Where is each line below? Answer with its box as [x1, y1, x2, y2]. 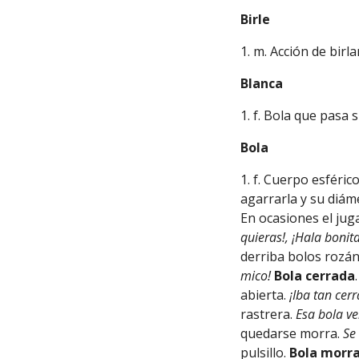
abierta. [240, 286, 290, 304]
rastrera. [240, 305, 296, 323]
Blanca [240, 75, 284, 92]
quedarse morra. [240, 325, 344, 342]
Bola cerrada [274, 267, 356, 284]
